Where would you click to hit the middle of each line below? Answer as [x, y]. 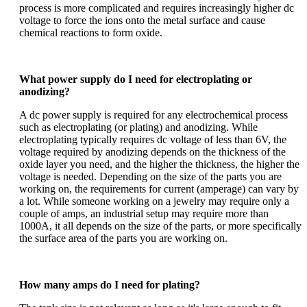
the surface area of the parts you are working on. [123, 238]
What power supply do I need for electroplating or [136, 79]
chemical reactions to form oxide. [91, 32]
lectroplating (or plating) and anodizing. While [158, 127]
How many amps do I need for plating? [110, 284]
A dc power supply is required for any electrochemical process [153, 114]
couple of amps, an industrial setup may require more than [144, 213]
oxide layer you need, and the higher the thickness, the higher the [159, 164]
